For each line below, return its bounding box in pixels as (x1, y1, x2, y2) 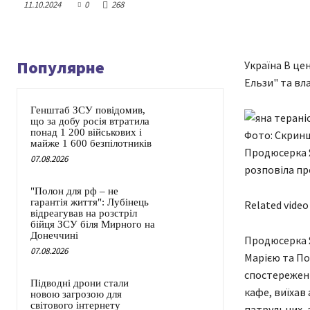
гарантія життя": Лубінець (30, 197, 149, 208)
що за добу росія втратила (30, 116, 149, 127)
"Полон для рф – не (30, 185, 118, 197)
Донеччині (30, 230, 78, 241)
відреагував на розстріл (30, 208, 137, 219)
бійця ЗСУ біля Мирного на (30, 219, 155, 230)
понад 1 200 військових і (30, 127, 142, 138)
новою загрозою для (30, 289, 122, 300)
